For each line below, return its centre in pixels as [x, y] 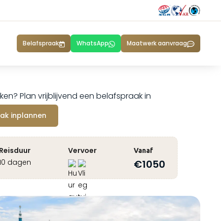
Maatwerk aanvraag [157, 43]
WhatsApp [92, 43]
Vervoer [83, 150]
